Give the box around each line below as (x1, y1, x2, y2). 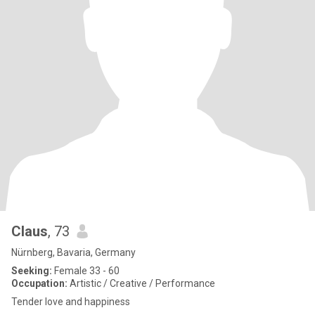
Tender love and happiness (11, 296, 130, 307)
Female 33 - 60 (52, 265, 120, 276)
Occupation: (11, 278, 67, 289)
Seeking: (11, 265, 52, 276)
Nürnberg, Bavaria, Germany (11, 247, 136, 258)
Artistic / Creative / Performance (67, 278, 215, 289)
